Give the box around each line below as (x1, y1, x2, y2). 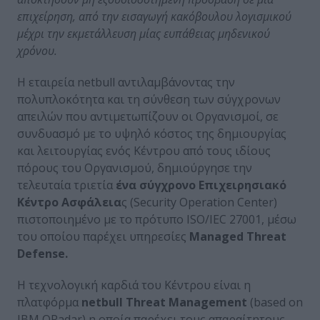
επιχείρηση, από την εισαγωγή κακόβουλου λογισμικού (17, 8, 291, 24)
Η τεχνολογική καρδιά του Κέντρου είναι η (17, 276, 251, 293)
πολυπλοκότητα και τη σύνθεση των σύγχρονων (17, 91, 281, 107)
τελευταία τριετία (17, 176, 116, 193)
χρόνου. (17, 42, 57, 59)
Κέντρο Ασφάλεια (17, 194, 121, 210)
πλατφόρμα (17, 294, 81, 310)
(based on (247, 294, 303, 310)
